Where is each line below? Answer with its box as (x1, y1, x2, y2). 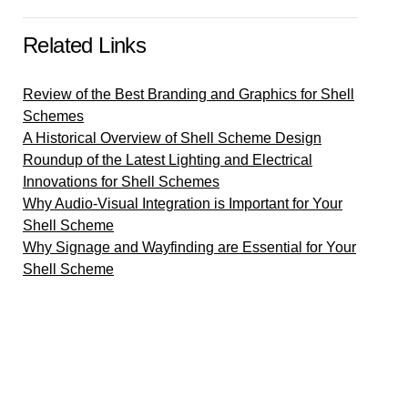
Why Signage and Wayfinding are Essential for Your (23, 240, 356, 255)
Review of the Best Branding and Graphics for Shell (23, 87, 354, 102)
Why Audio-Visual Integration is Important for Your (23, 196, 342, 211)
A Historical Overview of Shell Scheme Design (23, 130, 321, 146)
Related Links (23, 33, 147, 57)
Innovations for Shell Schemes (23, 174, 219, 189)
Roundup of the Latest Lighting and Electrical (23, 152, 312, 168)
